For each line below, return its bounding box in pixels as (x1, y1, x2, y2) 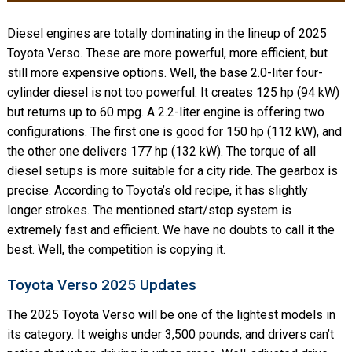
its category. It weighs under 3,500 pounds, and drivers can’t (6, 327, 334, 343)
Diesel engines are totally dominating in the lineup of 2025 (6, 26, 327, 42)
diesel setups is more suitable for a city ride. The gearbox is (6, 163, 338, 179)
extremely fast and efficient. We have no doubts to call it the (6, 222, 335, 238)
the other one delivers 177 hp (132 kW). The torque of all (6, 144, 316, 159)
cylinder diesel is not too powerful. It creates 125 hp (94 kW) (6, 85, 339, 101)
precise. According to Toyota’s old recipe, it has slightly (6, 183, 308, 199)
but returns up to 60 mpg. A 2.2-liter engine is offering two (6, 104, 324, 120)
